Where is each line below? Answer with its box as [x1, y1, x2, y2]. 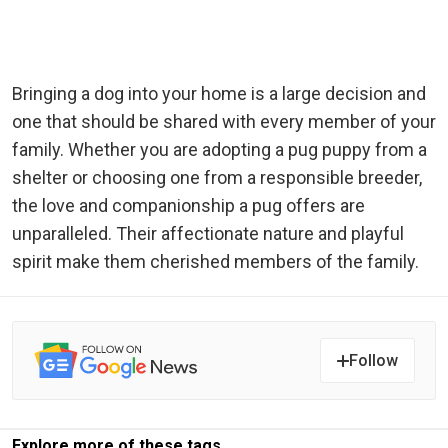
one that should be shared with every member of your [12, 111, 436, 133]
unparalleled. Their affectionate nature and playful [12, 223, 404, 245]
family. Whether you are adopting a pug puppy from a [12, 139, 427, 161]
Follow [349, 351, 398, 371]
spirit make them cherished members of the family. [12, 251, 419, 273]
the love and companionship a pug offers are [12, 195, 365, 217]
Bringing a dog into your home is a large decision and [12, 83, 426, 105]
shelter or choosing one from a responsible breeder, [12, 167, 422, 189]
